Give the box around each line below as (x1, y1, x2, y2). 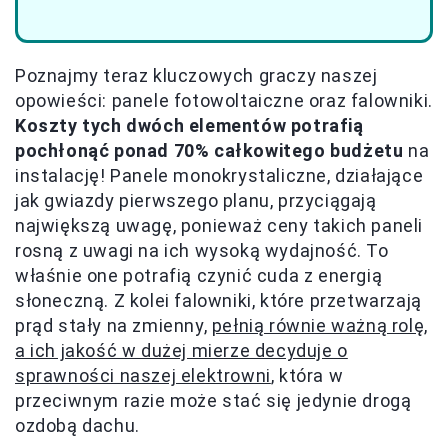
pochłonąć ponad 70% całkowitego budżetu (15, 139, 404, 161)
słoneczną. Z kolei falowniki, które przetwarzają (15, 289, 422, 311)
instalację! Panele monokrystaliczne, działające (15, 164, 424, 186)
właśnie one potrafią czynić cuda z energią (15, 264, 383, 286)
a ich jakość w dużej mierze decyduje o (15, 339, 348, 361)
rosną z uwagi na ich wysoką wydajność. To (15, 239, 389, 261)
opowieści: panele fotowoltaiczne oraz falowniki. (15, 89, 433, 111)
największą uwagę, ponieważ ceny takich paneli (15, 214, 424, 236)
